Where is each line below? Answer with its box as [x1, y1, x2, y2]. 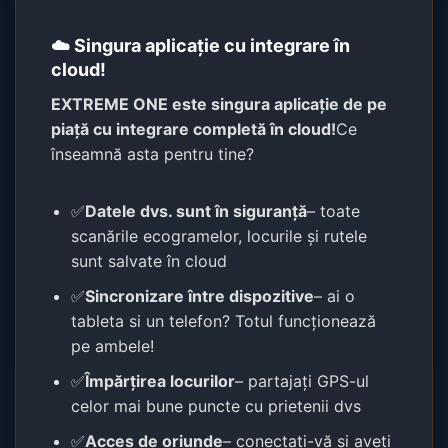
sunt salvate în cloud [71, 250, 228, 271]
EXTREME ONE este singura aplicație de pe [51, 93, 388, 114]
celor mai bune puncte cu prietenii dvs [71, 395, 362, 416]
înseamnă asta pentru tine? [51, 143, 255, 164]
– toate [307, 200, 361, 221]
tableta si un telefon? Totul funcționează [71, 310, 377, 331]
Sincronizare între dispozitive [85, 285, 315, 306]
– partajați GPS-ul [235, 370, 370, 391]
